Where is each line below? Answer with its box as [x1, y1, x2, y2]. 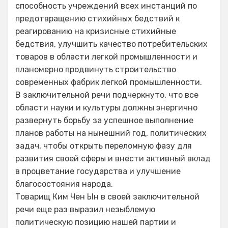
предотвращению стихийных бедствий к [15, 14, 180, 23]
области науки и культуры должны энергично [15, 103, 197, 112]
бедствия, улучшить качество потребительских [15, 39, 208, 49]
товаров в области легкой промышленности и [15, 52, 197, 62]
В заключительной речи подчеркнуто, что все [15, 90, 198, 100]
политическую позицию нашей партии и [15, 217, 176, 227]
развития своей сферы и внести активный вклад [15, 154, 211, 163]
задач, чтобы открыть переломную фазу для [15, 141, 192, 151]
